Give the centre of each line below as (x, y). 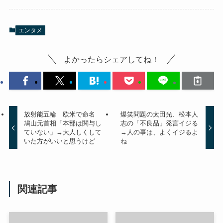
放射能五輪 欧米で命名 (63, 114)
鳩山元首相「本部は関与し (63, 123)
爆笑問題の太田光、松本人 (159, 114)
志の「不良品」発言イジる (159, 123)
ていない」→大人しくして (63, 132)
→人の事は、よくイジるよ (159, 132)
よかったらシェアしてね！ (111, 59)
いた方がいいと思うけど (60, 141)
